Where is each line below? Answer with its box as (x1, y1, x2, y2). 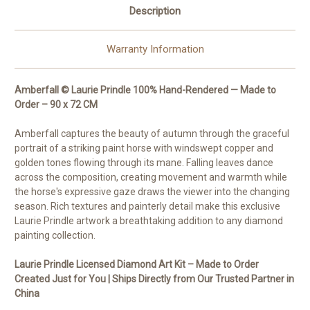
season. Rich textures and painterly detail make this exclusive (15, 200, 280, 212)
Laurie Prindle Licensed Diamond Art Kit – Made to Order (15, 258, 259, 270)
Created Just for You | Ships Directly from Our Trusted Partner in (15, 273, 294, 284)
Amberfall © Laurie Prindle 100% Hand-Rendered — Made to (15, 84, 276, 95)
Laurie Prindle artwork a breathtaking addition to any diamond (15, 215, 283, 226)
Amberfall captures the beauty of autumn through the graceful (15, 127, 289, 139)
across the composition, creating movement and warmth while (15, 171, 287, 183)
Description (129, 4, 181, 17)
